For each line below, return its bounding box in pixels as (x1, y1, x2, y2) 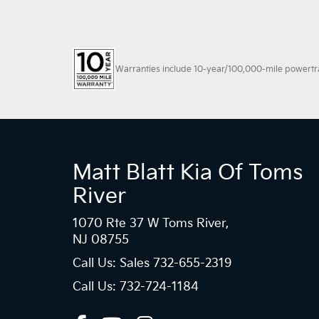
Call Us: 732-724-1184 (73, 280, 199, 294)
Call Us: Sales (73, 256, 153, 271)
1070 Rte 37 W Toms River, (73, 216, 229, 231)
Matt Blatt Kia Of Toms (73, 160, 303, 186)
